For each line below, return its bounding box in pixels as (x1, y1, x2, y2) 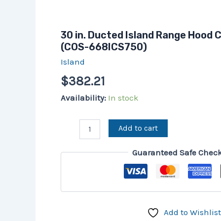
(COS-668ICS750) (61, 41, 147, 53)
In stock (108, 93, 139, 103)
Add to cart (118, 123, 158, 133)
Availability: (61, 93, 106, 103)
